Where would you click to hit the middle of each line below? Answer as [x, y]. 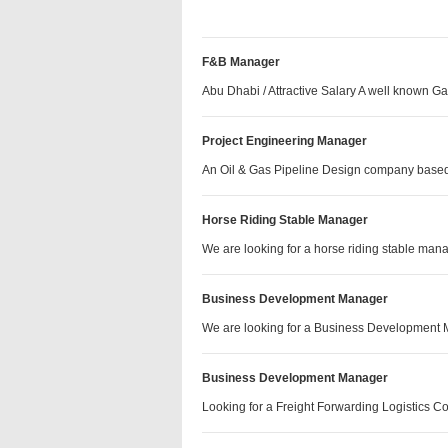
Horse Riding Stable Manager [285, 220]
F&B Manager [241, 62]
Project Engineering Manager [284, 141]
